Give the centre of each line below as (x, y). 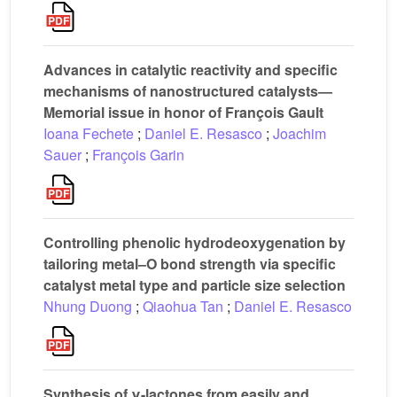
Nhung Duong (88, 306)
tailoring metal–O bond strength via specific (190, 264)
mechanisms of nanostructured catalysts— (188, 91)
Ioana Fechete (89, 133)
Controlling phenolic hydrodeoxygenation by (195, 242)
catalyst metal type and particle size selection (195, 285)
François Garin (138, 155)
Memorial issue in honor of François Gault (183, 112)
